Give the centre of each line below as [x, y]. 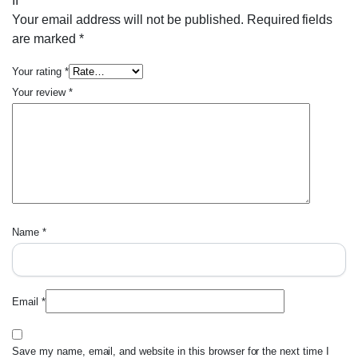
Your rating [38, 72]
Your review [40, 93]
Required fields [290, 20]
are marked [46, 39]
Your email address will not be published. [128, 20]
